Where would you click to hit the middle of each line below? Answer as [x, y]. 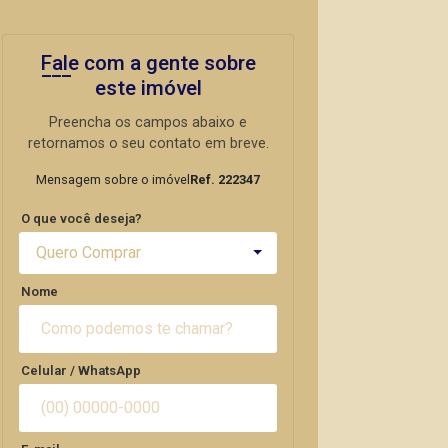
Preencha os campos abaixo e [148, 122]
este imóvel [148, 88]
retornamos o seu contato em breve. [148, 143]
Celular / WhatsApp [81, 370]
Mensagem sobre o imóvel [113, 179]
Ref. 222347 [225, 179]
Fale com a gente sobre [148, 63]
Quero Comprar [88, 252]
